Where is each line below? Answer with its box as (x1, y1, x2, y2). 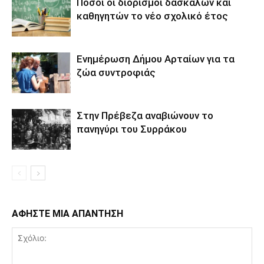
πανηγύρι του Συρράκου (77, 123, 187, 136)
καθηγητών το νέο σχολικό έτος (77, 10, 228, 22)
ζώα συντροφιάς (77, 67, 156, 79)
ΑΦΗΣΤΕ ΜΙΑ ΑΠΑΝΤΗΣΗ (12, 208, 123, 220)
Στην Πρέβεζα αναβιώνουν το (77, 110, 213, 122)
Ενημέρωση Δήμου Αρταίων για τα (77, 53, 235, 65)
